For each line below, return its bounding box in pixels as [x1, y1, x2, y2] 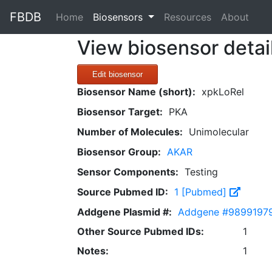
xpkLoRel [202, 86, 244, 98]
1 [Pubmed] [174, 186, 229, 198]
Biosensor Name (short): [77, 86, 195, 98]
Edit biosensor [92, 70, 143, 79]
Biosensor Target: [77, 106, 163, 118]
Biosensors [93, 11, 146, 23]
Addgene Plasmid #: [77, 206, 172, 218]
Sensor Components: [77, 166, 178, 178]
